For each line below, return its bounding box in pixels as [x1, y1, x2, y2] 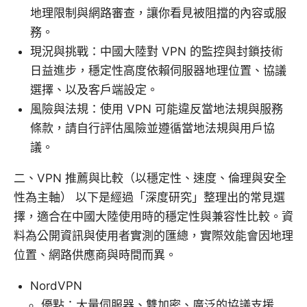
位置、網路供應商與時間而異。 [14, 248, 177, 262]
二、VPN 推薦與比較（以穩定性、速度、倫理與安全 [14, 171, 286, 186]
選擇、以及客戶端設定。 [30, 83, 158, 97]
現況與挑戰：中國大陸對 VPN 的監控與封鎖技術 [30, 45, 283, 59]
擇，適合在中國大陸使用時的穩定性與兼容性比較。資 [14, 210, 293, 224]
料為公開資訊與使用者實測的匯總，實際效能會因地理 [14, 229, 293, 243]
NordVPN [30, 279, 82, 293]
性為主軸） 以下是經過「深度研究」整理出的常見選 [14, 191, 285, 205]
